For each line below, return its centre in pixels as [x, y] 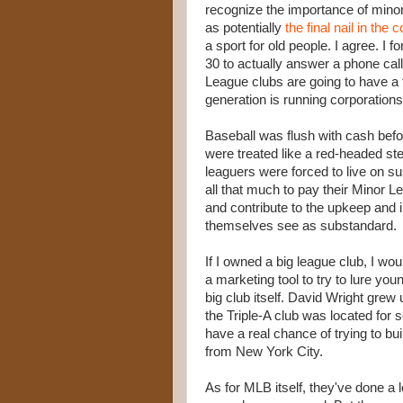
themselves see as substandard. [301, 226]
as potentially [245, 28]
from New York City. [264, 352]
